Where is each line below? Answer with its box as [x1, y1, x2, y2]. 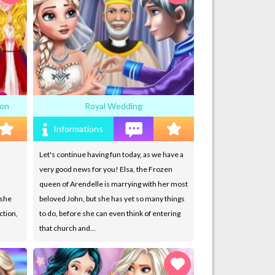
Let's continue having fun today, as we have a [39, 149, 184, 159]
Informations [53, 123, 104, 134]
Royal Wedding [84, 100, 142, 111]
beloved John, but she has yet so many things [39, 193, 185, 203]
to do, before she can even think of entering [39, 208, 180, 218]
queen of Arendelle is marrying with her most [39, 179, 188, 188]
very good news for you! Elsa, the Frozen [39, 164, 172, 174]
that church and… [39, 223, 96, 233]
